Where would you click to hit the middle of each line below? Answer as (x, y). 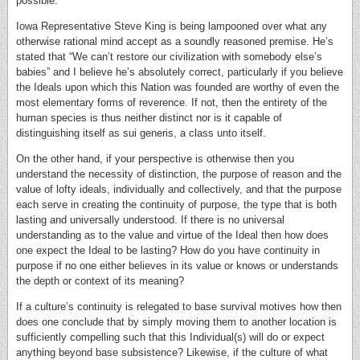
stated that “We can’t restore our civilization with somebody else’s (169, 57)
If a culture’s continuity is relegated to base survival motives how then (179, 307)
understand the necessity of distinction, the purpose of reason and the (179, 174)
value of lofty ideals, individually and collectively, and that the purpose (179, 189)
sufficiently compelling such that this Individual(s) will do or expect (170, 337)
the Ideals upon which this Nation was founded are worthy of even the (178, 87)
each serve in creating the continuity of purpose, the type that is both (176, 205)
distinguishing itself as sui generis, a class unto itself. (141, 133)
